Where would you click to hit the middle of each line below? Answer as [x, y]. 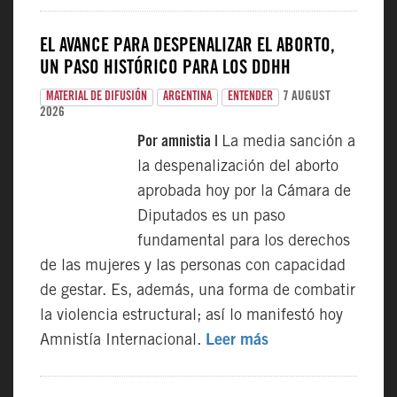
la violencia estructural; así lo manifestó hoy [191, 316]
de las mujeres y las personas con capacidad [193, 267]
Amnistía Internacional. [123, 341]
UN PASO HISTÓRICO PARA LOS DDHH [165, 70]
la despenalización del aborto [238, 167]
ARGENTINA [187, 97]
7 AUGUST [307, 97]
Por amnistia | [179, 143]
